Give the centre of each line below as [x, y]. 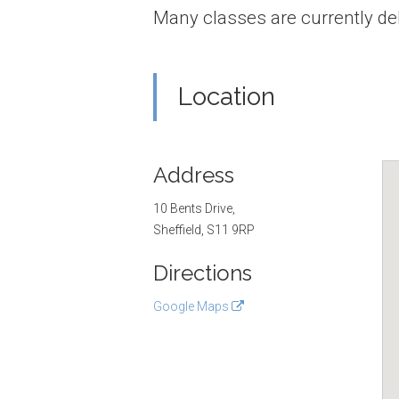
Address [194, 175]
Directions [203, 273]
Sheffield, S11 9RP [204, 230]
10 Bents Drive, [194, 208]
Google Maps [192, 306]
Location [227, 97]
